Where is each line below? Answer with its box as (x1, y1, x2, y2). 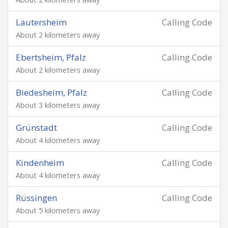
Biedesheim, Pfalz (16, 87, 87, 98)
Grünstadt (16, 122, 57, 133)
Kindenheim (16, 157, 64, 168)
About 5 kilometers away (16, 206, 100, 215)
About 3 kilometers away (16, 100, 100, 110)
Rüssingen (16, 192, 57, 204)
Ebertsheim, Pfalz (16, 51, 86, 63)
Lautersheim (16, 16, 67, 28)
